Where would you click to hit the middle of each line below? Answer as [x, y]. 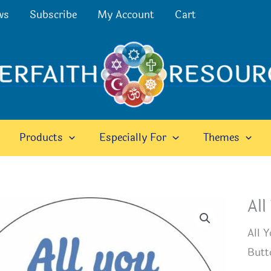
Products [41, 138]
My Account [126, 15]
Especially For [133, 138]
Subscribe [54, 15]
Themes [221, 138]
